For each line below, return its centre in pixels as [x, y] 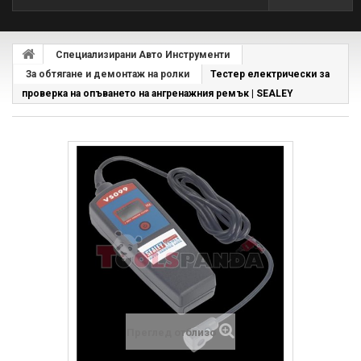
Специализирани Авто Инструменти [143, 54]
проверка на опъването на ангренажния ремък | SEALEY [158, 93]
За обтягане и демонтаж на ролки [108, 74]
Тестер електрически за [270, 74]
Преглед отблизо [171, 332]
